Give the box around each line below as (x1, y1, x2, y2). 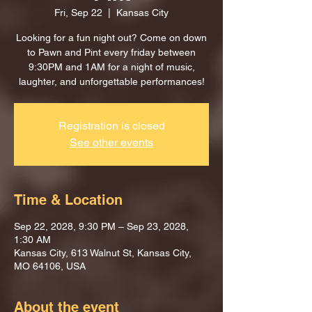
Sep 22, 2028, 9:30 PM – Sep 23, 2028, (14, 221, 189, 232)
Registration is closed (58, 119, 165, 132)
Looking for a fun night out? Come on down (16, 32, 207, 43)
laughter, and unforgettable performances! (18, 76, 205, 87)
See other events (70, 136, 153, 149)
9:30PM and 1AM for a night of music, (28, 61, 195, 72)
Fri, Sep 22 (54, 7, 102, 18)
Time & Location (14, 192, 123, 208)
